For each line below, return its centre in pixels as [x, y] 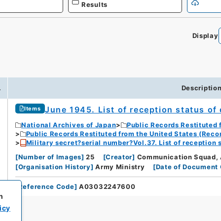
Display [205, 36]
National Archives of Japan [69, 125]
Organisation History [54, 167]
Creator [119, 157]
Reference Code [46, 187]
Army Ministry [120, 167]
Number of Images [50, 157]
